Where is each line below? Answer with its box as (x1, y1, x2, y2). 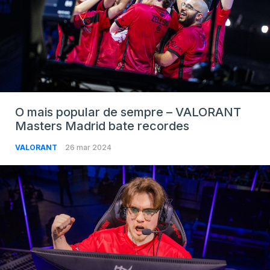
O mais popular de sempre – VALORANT (15, 104, 241, 119)
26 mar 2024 (65, 142, 111, 152)
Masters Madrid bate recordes (15, 118, 189, 133)
